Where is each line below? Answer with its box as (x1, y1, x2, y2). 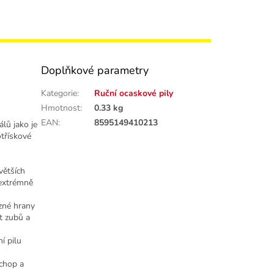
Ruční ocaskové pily (94, 87, 174, 100)
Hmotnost (41, 102, 81, 114)
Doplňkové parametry (41, 63, 149, 78)
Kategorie (41, 87, 78, 100)
